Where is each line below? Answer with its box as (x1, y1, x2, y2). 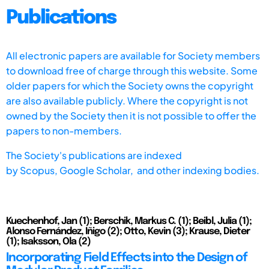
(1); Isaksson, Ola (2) (6, 236, 91, 247)
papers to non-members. (6, 124, 122, 137)
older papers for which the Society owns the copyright (6, 79, 253, 92)
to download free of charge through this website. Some (6, 64, 258, 77)
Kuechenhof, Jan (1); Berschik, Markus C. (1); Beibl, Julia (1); (6, 216, 252, 226)
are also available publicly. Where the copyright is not (6, 94, 248, 107)
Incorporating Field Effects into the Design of (6, 251, 247, 264)
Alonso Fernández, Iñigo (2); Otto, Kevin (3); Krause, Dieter (6, 226, 250, 237)
